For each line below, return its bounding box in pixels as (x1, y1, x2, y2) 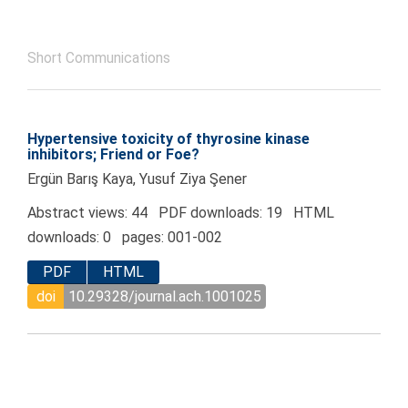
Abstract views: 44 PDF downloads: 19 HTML (27, 204, 334, 222)
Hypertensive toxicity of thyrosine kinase (27, 130, 310, 148)
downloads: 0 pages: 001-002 (27, 229, 222, 247)
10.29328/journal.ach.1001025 (68, 287, 261, 305)
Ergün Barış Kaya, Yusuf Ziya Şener (27, 170, 247, 189)
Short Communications (27, 50, 170, 67)
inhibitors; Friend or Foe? (27, 146, 199, 164)
